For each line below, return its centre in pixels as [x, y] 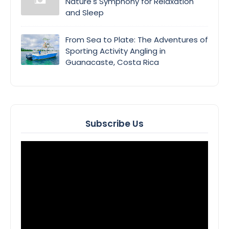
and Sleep [85, 12]
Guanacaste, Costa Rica [112, 62]
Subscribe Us [114, 123]
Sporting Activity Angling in [116, 51]
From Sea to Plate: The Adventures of [137, 39]
